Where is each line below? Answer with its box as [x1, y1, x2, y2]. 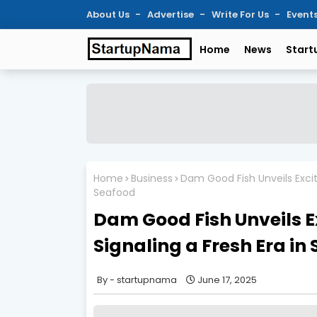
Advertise [147, 8, 196, 21]
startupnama [117, 272, 177, 287]
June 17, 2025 [197, 272, 257, 287]
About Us [86, 8, 132, 21]
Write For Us [212, 8, 271, 21]
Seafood [93, 185, 135, 200]
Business [131, 171, 173, 185]
